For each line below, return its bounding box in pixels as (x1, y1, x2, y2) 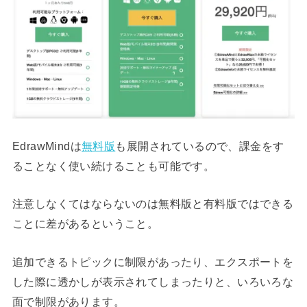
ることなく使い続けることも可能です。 (12, 160, 215, 173)
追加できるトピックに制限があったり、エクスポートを (12, 255, 294, 268)
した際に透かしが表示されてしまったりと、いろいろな (12, 275, 294, 288)
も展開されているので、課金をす (115, 140, 284, 153)
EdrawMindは (12, 140, 82, 153)
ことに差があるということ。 (12, 217, 159, 230)
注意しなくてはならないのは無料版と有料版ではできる (12, 197, 294, 210)
